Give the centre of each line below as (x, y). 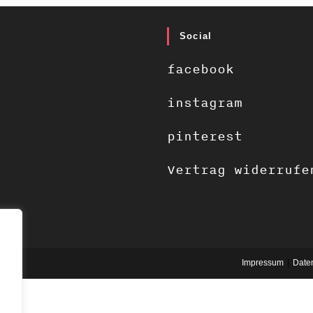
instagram (205, 102)
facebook (201, 69)
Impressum (263, 262)
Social (196, 36)
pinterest (205, 136)
